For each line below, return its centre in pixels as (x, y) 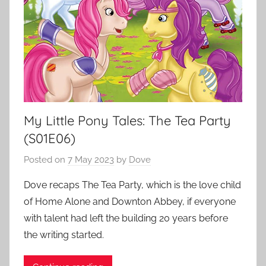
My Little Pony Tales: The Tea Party (127, 121)
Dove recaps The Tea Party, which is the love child (132, 185)
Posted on (46, 159)
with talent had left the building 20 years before (126, 218)
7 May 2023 (91, 159)
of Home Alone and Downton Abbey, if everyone (130, 201)
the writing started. (64, 235)
